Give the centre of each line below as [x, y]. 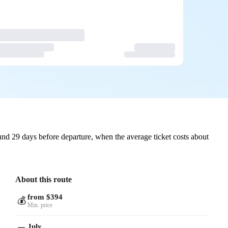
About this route [44, 179]
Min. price [40, 205]
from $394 [45, 197]
